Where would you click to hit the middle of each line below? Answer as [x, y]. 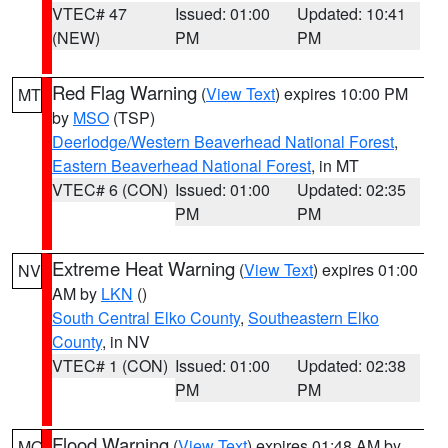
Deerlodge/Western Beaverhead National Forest [223, 141]
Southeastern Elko [313, 317]
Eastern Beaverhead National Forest [181, 165]
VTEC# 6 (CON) [110, 189]
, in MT [335, 165]
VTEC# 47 [89, 13]
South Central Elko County [146, 317]
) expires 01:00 [365, 269]
